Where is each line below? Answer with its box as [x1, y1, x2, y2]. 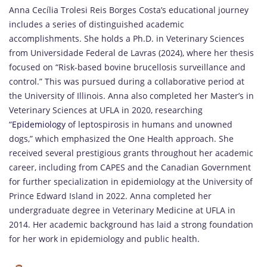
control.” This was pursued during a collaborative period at [9, 76, 244, 88]
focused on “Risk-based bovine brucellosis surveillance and [9, 61, 246, 73]
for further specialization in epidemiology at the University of [9, 176, 253, 188]
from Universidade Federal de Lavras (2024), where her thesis [9, 47, 254, 59]
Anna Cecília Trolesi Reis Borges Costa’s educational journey [9, 4, 249, 16]
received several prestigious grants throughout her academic [9, 147, 253, 159]
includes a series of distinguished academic [9, 18, 184, 30]
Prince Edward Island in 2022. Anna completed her [9, 190, 212, 202]
